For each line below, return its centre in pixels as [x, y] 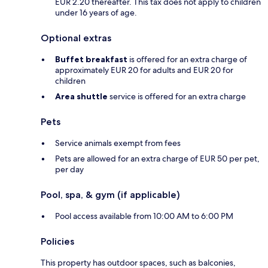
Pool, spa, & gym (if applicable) [110, 194]
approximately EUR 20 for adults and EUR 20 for [144, 70]
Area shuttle [81, 96]
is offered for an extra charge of [187, 59]
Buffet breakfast [91, 59]
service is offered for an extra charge [177, 96]
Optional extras [76, 38]
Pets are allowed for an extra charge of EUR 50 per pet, [157, 158]
